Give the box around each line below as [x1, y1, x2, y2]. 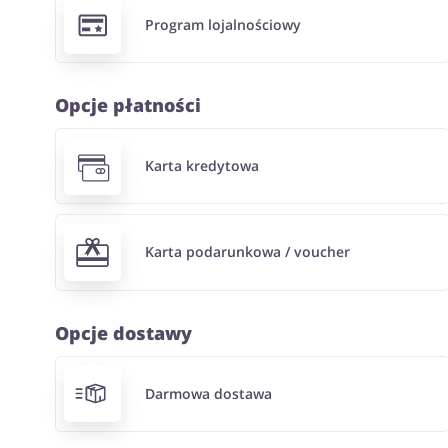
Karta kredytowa [145, 156, 260, 176]
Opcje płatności [54, 93, 201, 118]
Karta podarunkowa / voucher [145, 242, 351, 262]
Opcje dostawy [54, 320, 192, 345]
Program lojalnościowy [145, 15, 302, 35]
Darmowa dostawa [145, 383, 273, 403]
